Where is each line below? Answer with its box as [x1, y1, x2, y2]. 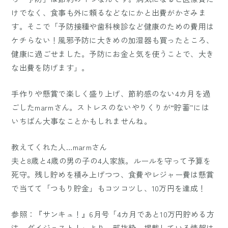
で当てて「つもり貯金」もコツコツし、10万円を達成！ [11, 183, 206, 194]
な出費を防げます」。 [11, 62, 90, 73]
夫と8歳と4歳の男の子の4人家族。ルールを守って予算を [11, 155, 211, 166]
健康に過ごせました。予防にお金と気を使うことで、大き [11, 48, 214, 60]
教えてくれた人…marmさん [11, 141, 107, 153]
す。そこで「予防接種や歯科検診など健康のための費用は [11, 21, 214, 32]
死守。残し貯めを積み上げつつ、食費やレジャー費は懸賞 [11, 169, 214, 180]
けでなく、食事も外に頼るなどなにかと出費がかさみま [11, 7, 206, 18]
